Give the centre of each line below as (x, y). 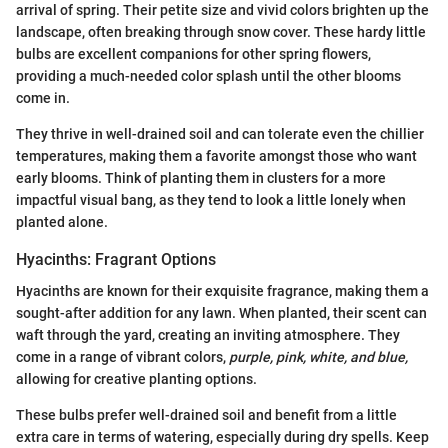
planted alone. (62, 222)
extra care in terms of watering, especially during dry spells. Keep (222, 437)
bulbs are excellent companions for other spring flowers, (193, 54)
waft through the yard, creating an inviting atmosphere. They (208, 335)
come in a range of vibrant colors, (122, 357)
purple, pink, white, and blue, (318, 357)
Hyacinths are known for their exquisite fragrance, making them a (222, 291)
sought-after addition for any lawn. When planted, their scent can (221, 313)
